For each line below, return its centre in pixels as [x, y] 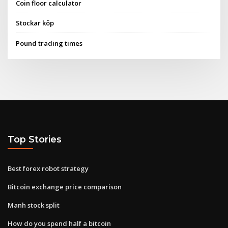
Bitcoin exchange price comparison [65, 187]
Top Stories [35, 139]
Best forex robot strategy [48, 168]
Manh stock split [34, 205]
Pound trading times [49, 43]
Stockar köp [35, 23]
